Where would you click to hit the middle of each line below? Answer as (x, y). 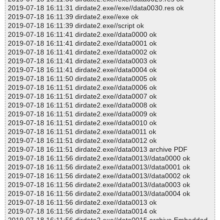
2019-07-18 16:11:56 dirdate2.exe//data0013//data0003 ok (99, 185)
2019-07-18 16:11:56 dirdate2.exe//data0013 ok (82, 203)
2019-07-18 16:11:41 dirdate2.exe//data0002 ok (82, 52)
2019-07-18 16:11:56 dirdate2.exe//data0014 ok (82, 211)
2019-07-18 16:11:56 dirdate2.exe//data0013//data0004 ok (99, 194)
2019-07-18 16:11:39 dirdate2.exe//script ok (76, 26)
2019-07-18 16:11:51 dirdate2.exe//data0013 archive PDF (98, 150)
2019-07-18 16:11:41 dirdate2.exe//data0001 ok (82, 43)
